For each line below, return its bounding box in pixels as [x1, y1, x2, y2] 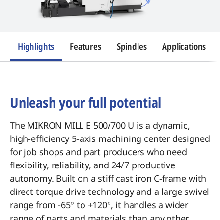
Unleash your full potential [10, 93, 162, 111]
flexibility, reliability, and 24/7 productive [10, 159, 175, 171]
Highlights [18, 40, 55, 52]
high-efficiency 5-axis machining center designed [10, 133, 210, 144]
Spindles [116, 40, 147, 52]
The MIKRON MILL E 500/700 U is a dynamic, [10, 119, 190, 131]
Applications [162, 40, 206, 52]
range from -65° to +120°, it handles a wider [10, 199, 189, 211]
